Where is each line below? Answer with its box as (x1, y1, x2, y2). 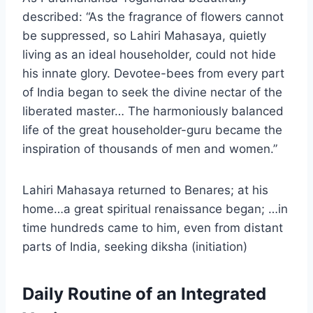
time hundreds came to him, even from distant (22, 221, 283, 235)
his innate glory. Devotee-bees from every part (22, 66, 284, 81)
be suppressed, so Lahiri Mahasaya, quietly (22, 29, 266, 43)
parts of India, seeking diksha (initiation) (22, 240, 247, 254)
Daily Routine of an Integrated (22, 284, 266, 305)
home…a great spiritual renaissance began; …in (22, 202, 288, 217)
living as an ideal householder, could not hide (22, 48, 276, 62)
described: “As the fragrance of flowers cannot (22, 10, 284, 24)
